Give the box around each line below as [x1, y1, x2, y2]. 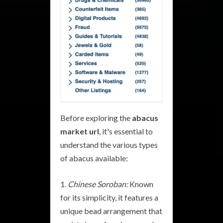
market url [60, 126, 99, 136]
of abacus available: [60, 153, 128, 163]
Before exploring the [60, 112, 132, 122]
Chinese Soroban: [68, 179, 128, 189]
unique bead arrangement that [60, 206, 162, 216]
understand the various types [60, 139, 158, 149]
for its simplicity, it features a [60, 192, 158, 202]
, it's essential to [99, 126, 153, 136]
